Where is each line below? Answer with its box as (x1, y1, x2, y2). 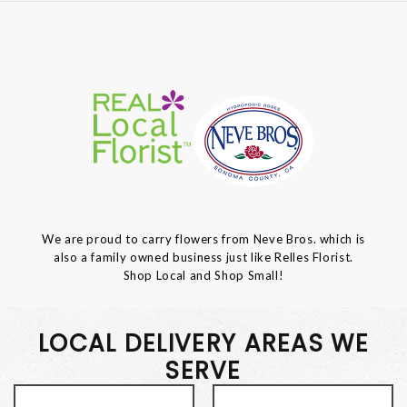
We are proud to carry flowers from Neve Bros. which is (41, 231, 366, 246)
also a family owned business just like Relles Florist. (53, 249, 354, 264)
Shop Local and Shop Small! (123, 267, 284, 283)
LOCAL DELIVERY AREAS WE (38, 326, 369, 360)
